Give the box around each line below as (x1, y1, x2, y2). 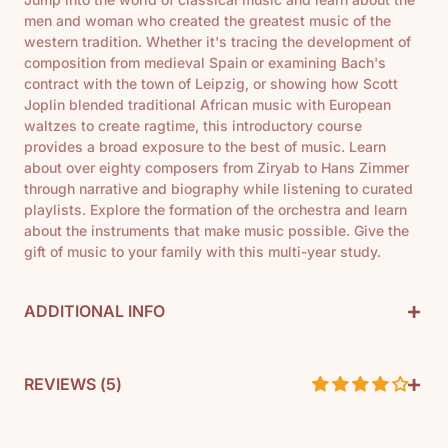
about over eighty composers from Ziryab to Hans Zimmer (24, 159, 409, 176)
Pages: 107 (64, 407, 137, 424)
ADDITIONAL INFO (24, 300, 165, 321)
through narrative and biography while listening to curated (24, 180, 413, 197)
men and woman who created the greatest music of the (24, 12, 391, 29)
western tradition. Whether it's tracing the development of (24, 33, 411, 50)
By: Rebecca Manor (64, 372, 193, 389)
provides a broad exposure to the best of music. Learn (24, 138, 386, 155)
